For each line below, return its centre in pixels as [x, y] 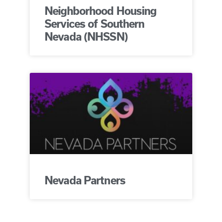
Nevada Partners [85, 180]
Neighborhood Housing [101, 11]
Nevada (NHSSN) [86, 36]
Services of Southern [95, 24]
